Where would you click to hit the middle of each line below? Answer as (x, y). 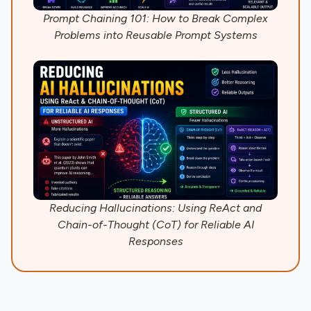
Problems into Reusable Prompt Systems (155, 35)
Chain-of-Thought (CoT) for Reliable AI (155, 224)
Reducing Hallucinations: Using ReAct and (155, 208)
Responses (155, 241)
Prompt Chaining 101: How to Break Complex (155, 18)
